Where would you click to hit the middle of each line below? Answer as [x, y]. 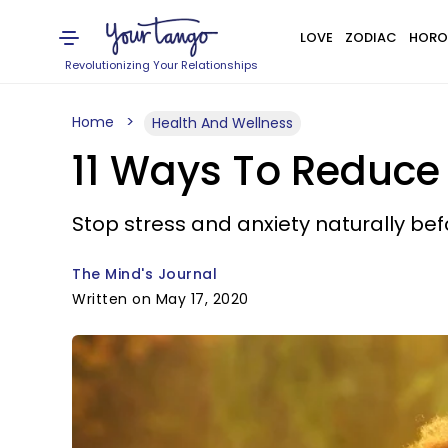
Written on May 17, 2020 [160, 299]
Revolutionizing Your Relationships [162, 65]
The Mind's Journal [144, 274]
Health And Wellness [222, 123]
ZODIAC [370, 37]
